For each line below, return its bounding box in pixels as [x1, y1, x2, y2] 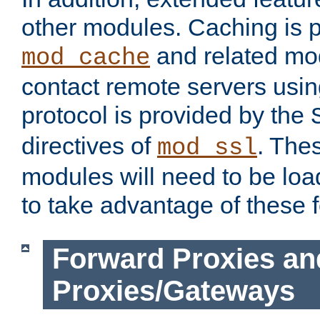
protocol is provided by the [21, 101, 311, 129]
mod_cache [21, 44, 150, 72]
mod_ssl [157, 134, 257, 162]
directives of [21, 132, 157, 160]
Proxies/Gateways [51, 274, 295, 306]
